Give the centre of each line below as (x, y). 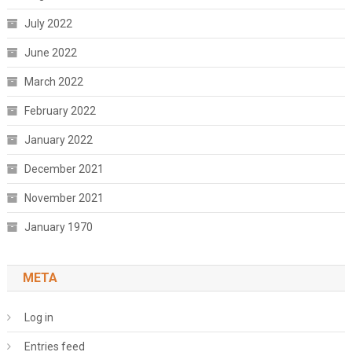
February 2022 (60, 111)
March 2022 (53, 82)
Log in (38, 318)
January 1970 (58, 227)
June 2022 (50, 53)
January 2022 (58, 140)
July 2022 (48, 24)
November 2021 (64, 198)
